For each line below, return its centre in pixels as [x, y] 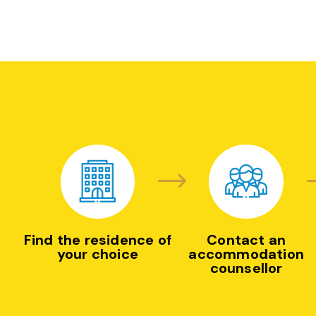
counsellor [246, 268]
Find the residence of [97, 240]
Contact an [247, 240]
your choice [97, 254]
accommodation [246, 254]
